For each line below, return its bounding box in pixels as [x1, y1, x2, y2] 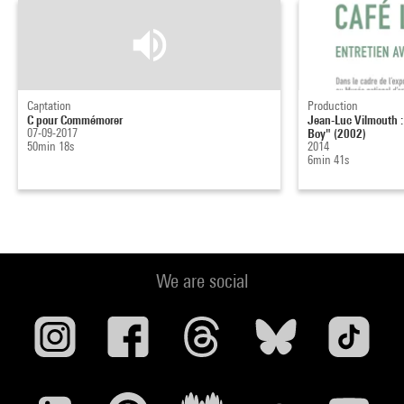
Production [308, 98, 359, 114]
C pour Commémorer [27, 112, 123, 128]
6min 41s [308, 152, 350, 168]
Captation [27, 98, 71, 114]
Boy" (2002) [308, 125, 367, 142]
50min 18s [27, 139, 74, 154]
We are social [156, 270, 248, 293]
